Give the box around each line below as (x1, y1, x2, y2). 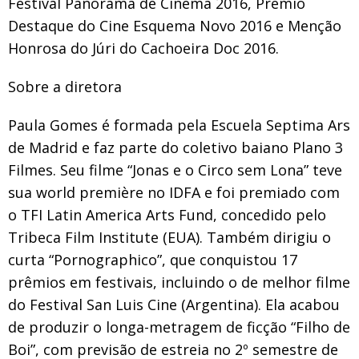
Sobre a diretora (8, 76, 122, 96)
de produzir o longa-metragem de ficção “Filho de (8, 317, 350, 337)
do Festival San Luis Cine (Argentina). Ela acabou (8, 294, 340, 314)
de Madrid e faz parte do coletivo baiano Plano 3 (8, 137, 343, 157)
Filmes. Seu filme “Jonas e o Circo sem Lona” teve (8, 159, 342, 179)
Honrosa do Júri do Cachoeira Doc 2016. (8, 38, 279, 58)
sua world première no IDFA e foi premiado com (8, 182, 340, 202)
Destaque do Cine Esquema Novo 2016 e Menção (8, 15, 341, 35)
